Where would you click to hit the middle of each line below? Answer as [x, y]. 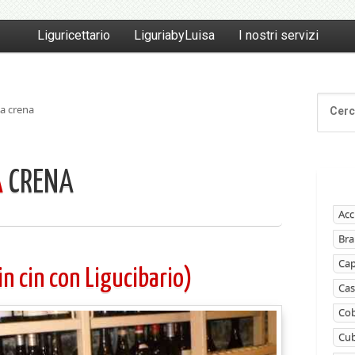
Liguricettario [73, 35]
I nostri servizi [278, 35]
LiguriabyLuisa [174, 35]
